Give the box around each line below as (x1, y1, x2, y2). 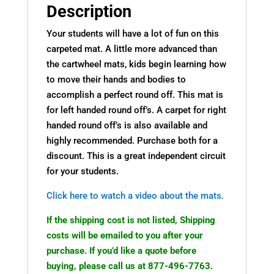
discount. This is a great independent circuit (46, 150, 226, 161)
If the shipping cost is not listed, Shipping (46, 214, 215, 226)
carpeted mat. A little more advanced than (46, 43, 217, 54)
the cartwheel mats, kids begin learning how (46, 58, 226, 70)
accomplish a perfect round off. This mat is (46, 89, 223, 100)
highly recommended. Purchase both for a (46, 135, 218, 146)
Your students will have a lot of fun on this (46, 28, 219, 39)
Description (46, 1, 131, 21)
